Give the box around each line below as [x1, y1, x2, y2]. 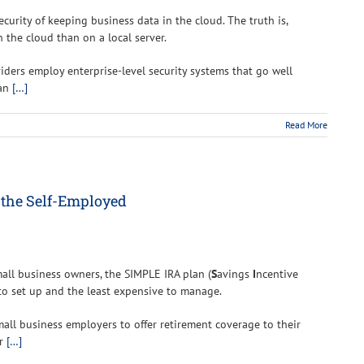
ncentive [256, 266, 298, 281]
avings [217, 266, 253, 281]
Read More [285, 118, 328, 131]
